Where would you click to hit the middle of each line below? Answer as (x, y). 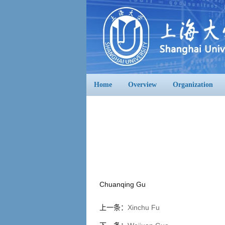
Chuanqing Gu (123, 184)
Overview (142, 85)
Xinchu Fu (144, 207)
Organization (193, 85)
